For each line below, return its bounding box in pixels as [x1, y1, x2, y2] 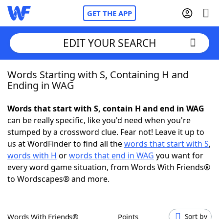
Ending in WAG [7, 79, 74, 92]
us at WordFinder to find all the [7, 138, 124, 149]
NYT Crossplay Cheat [27, 122, 103, 132]
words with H [7, 150, 57, 161]
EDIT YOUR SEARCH [63, 36, 156, 50]
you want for [154, 150, 203, 161]
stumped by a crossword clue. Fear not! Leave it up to [7, 127, 204, 137]
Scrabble [27, 149, 61, 159]
